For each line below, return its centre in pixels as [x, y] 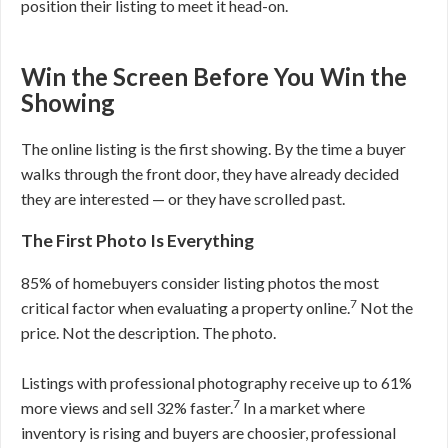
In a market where [302, 407]
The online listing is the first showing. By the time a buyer [213, 148]
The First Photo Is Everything [137, 240]
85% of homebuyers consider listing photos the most [200, 282]
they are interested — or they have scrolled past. [184, 198]
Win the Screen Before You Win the [214, 76]
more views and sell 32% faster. [127, 407]
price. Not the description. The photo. [148, 332]
